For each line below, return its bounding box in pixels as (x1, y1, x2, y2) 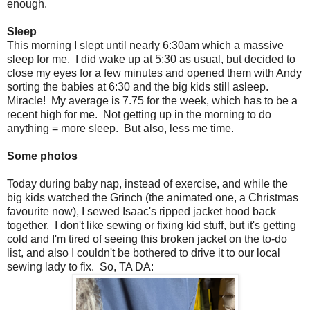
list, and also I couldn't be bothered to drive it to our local (7, 247, 280, 259)
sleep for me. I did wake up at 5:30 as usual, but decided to (7, 53, 295, 66)
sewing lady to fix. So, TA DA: (7, 261, 154, 273)
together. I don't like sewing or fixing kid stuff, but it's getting (7, 219, 296, 232)
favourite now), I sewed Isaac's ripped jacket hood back (7, 206, 276, 218)
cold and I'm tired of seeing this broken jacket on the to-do (7, 233, 287, 246)
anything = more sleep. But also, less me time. (7, 122, 234, 135)
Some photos (7, 150, 77, 163)
